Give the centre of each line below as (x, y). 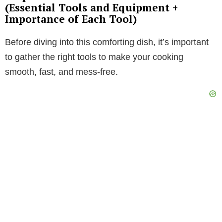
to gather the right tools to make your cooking (94, 57)
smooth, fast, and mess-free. (61, 72)
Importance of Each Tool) (71, 19)
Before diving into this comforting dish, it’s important (107, 42)
